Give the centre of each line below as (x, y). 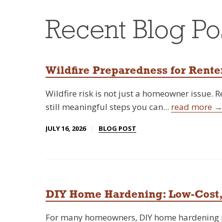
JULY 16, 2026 (66, 129)
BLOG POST (117, 129)
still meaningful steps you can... (108, 107)
